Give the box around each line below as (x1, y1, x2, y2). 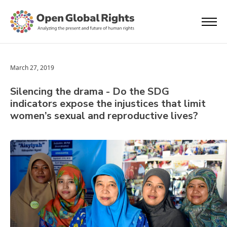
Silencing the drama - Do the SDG (10, 85, 169, 98)
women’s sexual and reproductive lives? (10, 109, 198, 123)
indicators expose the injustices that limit (10, 97, 206, 110)
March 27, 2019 (10, 63, 54, 72)
